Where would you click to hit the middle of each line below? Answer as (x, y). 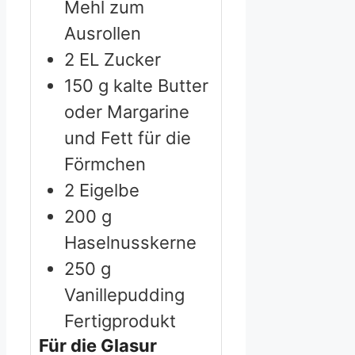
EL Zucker (120, 60)
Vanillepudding (124, 295)
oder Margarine (127, 112)
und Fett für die (128, 138)
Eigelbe (109, 191)
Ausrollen (103, 34)
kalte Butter (161, 86)
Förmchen (105, 164)
